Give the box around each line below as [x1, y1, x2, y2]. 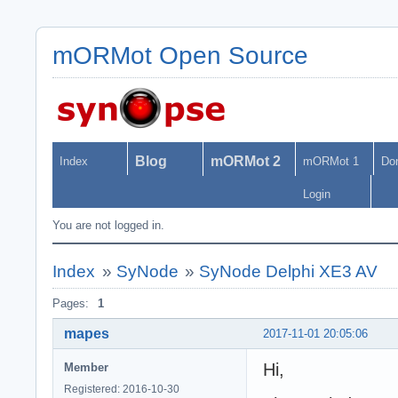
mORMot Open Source [52, 42, 308, 69]
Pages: [52, 297, 89, 310]
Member [64, 360, 108, 374]
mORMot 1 [303, 155, 359, 168]
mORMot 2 [211, 154, 281, 169]
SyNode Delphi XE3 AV [199, 262, 378, 281]
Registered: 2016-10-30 [64, 382, 179, 395]
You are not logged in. [52, 219, 164, 232]
